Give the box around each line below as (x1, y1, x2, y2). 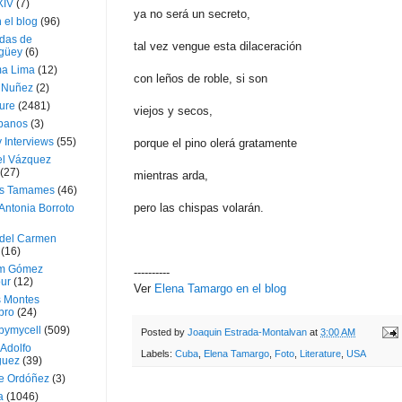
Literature (300, 347, 341, 359)
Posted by (141, 326, 188, 337)
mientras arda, (134, 168, 208, 182)
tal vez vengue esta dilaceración (134, 39, 301, 53)
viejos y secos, (134, 103, 213, 118)
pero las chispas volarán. (134, 200, 264, 214)
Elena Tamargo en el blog (154, 281, 286, 295)
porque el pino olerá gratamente (134, 135, 297, 150)
